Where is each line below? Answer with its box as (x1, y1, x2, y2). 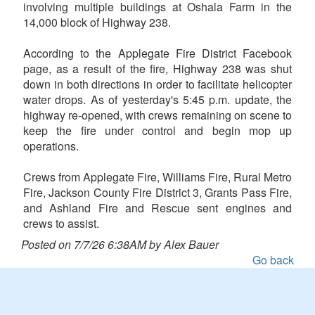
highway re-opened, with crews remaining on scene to (23, 107, 292, 124)
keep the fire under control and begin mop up (23, 122, 292, 139)
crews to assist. (23, 215, 99, 232)
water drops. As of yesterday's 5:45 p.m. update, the (23, 91, 292, 108)
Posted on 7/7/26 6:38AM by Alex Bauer (21, 236, 219, 253)
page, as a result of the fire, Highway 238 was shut (23, 60, 292, 77)
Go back (252, 252, 294, 269)
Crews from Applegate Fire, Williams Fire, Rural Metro (23, 169, 292, 186)
